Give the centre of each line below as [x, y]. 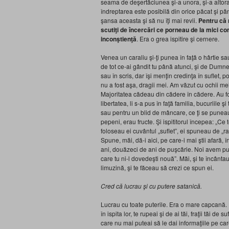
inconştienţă [119, 39]
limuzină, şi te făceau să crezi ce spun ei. [157, 167]
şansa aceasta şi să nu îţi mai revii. [150, 20]
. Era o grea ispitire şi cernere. [178, 39]
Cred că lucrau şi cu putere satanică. [151, 186]
